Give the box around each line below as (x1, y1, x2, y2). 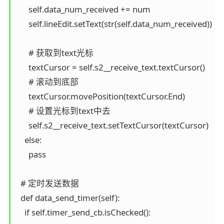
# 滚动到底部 (16, 75, 78, 87)
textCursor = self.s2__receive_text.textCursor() (16, 61, 205, 73)
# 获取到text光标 (16, 46, 93, 58)
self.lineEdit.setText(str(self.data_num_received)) (16, 17, 212, 29)
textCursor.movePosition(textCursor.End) (16, 90, 185, 102)
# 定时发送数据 (16, 177, 79, 189)
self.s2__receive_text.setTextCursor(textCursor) (16, 119, 208, 131)
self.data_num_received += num (16, 3, 150, 15)
